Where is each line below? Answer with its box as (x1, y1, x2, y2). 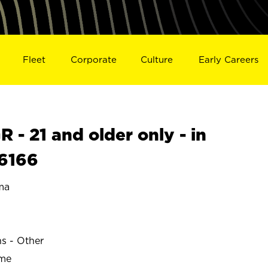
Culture (141, 54, 173, 65)
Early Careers (199, 54, 259, 65)
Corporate (70, 54, 117, 65)
